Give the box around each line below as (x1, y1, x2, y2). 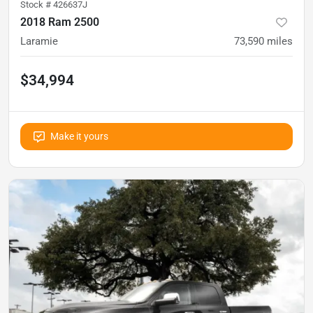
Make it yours (50, 130, 108, 142)
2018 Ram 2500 (20, 15, 99, 29)
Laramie (20, 34, 58, 48)
